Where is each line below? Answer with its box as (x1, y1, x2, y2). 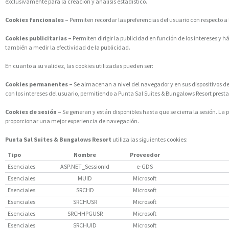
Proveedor (129, 151, 160, 158)
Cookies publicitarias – (5, 34, 72, 42)
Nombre (74, 151, 96, 158)
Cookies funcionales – (5, 16, 68, 24)
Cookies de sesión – (5, 108, 61, 116)
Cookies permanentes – (5, 80, 73, 88)
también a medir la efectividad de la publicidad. (5, 43, 130, 51)
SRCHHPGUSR (67, 210, 103, 217)
